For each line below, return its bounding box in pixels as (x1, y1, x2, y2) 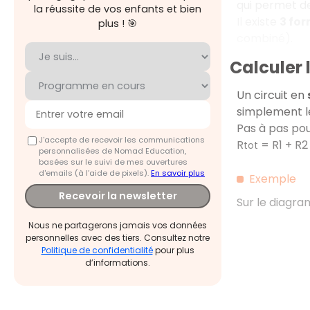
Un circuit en (236, 86, 307, 103)
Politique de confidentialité (41, 244, 153, 257)
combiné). (236, 30, 293, 46)
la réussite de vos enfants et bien (34, 2, 201, 16)
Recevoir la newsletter (58, 189, 177, 203)
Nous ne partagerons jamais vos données (28, 219, 207, 232)
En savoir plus (151, 167, 205, 179)
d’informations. (85, 257, 150, 269)
